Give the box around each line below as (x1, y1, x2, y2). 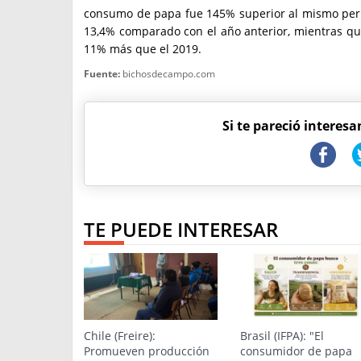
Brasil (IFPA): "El (240, 328, 324, 343)
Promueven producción (84, 343, 210, 359)
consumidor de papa (240, 343, 352, 359)
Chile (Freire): (84, 328, 156, 343)
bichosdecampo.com (120, 67, 215, 81)
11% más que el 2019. (84, 41, 201, 56)
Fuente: (84, 67, 120, 81)
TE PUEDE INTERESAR (84, 216, 278, 243)
